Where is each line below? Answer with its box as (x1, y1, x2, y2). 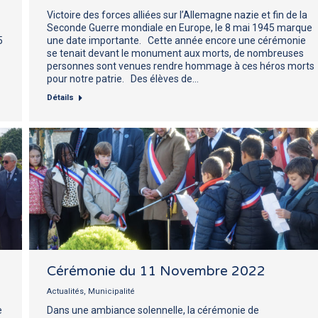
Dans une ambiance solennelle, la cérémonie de (47, 304, 259, 316)
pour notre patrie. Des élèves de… (47, 72, 199, 84)
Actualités (47, 286, 84, 296)
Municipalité (88, 286, 135, 296)
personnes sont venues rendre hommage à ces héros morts (47, 60, 314, 72)
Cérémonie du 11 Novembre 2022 (47, 263, 265, 279)
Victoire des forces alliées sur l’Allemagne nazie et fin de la (47, 9, 307, 21)
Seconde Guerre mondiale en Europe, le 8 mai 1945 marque (47, 21, 312, 33)
